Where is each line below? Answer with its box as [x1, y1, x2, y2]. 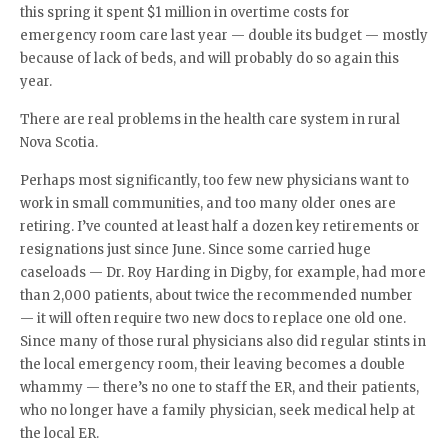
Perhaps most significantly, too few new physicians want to [20, 172, 409, 189]
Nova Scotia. [20, 134, 98, 151]
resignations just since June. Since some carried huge [20, 241, 371, 258]
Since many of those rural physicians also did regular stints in [20, 333, 426, 350]
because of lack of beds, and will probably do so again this [20, 50, 399, 67]
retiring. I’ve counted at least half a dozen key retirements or [20, 218, 420, 235]
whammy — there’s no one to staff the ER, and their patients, [20, 379, 419, 396]
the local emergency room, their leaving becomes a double [20, 356, 405, 373]
